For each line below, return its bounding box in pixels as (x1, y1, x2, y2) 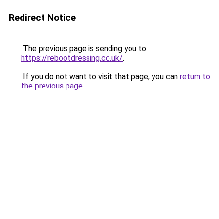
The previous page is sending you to (21, 44, 146, 53)
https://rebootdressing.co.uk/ (21, 53, 123, 63)
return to (180, 72, 210, 81)
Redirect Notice (9, 12, 76, 23)
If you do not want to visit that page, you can (21, 72, 180, 81)
